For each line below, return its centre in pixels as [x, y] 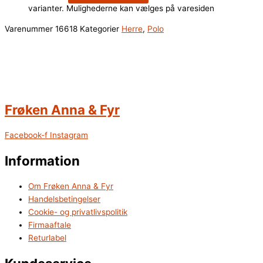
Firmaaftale [50, 225]
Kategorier [100, 29]
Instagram [69, 135]
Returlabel [47, 238]
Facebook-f [26, 135]
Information [42, 160]
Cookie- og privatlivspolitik [78, 212]
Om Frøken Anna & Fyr [71, 186]
